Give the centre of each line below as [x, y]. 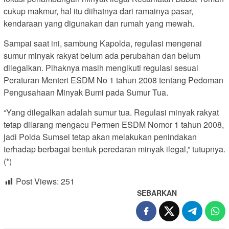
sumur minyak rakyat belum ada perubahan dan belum [102, 56]
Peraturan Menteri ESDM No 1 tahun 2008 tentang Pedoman [113, 80]
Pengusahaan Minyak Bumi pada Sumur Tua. [86, 93]
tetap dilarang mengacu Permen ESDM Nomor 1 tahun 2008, [114, 125]
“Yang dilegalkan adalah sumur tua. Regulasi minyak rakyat [111, 112]
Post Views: [37, 181]
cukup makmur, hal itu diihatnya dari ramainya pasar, [98, 11]
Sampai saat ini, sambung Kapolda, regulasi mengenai [103, 43]
